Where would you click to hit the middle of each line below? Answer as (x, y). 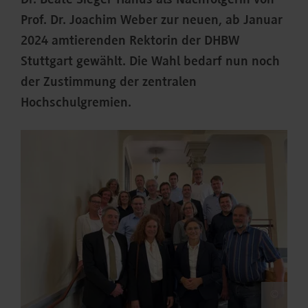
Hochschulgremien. (76, 103)
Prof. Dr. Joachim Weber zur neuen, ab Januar (152, 21)
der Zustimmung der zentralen (109, 83)
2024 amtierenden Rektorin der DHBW (130, 42)
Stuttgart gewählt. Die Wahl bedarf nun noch (150, 62)
